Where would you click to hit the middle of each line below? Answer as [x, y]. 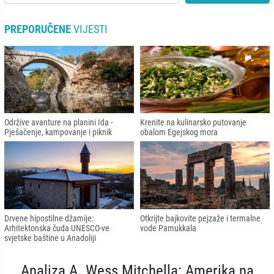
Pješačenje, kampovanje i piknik [58, 132]
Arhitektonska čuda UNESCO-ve [57, 228]
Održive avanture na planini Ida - [58, 123]
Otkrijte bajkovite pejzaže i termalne [200, 218]
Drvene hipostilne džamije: [49, 218]
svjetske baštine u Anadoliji [50, 238]
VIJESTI [89, 29]
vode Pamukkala [168, 228]
